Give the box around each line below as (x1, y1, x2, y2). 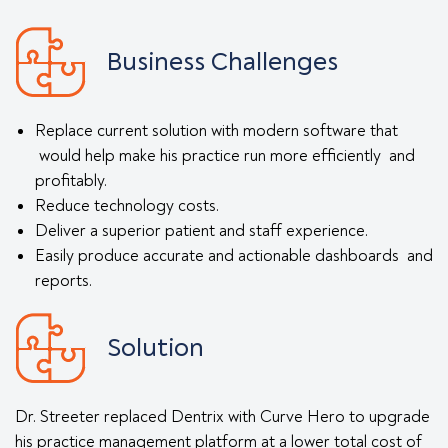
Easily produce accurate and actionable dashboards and (35, 245, 433, 266)
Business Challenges (107, 47, 338, 78)
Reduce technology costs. (35, 195, 219, 216)
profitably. (35, 170, 107, 191)
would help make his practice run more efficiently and (35, 145, 415, 166)
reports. (35, 270, 92, 291)
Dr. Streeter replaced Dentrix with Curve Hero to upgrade (15, 406, 430, 427)
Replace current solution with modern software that (35, 120, 398, 141)
